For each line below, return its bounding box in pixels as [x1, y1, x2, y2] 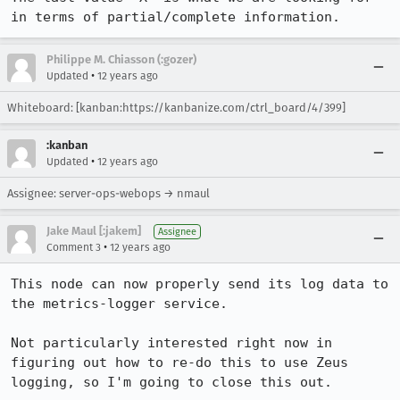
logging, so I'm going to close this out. [11, 374, 332, 390]
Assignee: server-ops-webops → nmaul [7, 187, 210, 200]
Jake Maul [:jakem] [46, 224, 141, 237]
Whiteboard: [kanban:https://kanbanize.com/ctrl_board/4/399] [7, 101, 346, 114]
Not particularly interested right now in [11, 335, 332, 351]
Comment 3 [46, 241, 101, 254]
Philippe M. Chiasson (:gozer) [46, 53, 196, 66]
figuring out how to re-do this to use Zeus [11, 354, 348, 371]
